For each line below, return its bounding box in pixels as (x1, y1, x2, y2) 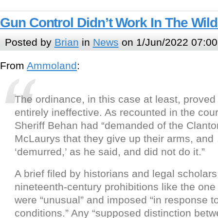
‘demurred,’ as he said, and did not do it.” (15, 146, 205, 158)
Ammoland (27, 60, 77, 72)
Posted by (4, 36, 54, 48)
